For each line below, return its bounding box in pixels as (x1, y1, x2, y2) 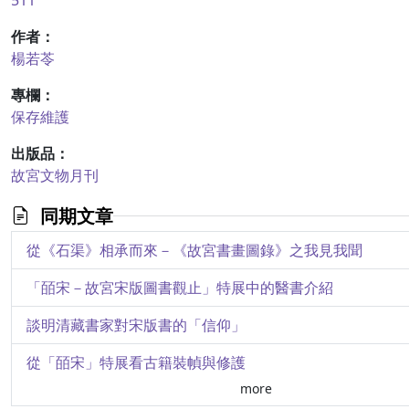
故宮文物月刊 (11, 165, 99, 185)
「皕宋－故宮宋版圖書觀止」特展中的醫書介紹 (26, 278, 333, 298)
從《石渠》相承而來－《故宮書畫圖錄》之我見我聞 (26, 240, 362, 260)
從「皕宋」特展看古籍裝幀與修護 (26, 352, 246, 372)
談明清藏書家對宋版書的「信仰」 (26, 315, 246, 335)
